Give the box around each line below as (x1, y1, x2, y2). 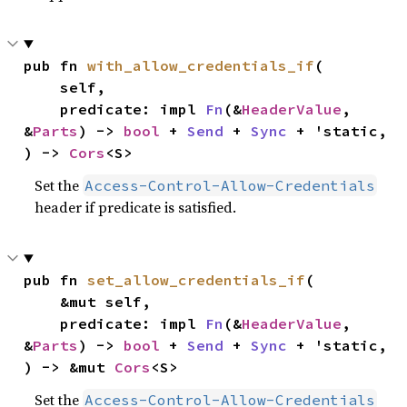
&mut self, (24, 293, 61, 311)
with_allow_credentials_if (87, 56, 315, 74)
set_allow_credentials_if (87, 271, 306, 289)
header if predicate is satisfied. (35, 197, 237, 217)
